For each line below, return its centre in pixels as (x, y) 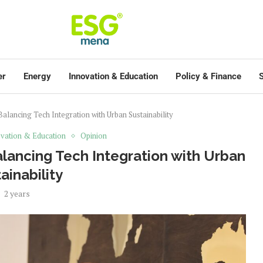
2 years (17, 193)
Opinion (94, 136)
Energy (37, 76)
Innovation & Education (113, 76)
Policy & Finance (208, 76)
